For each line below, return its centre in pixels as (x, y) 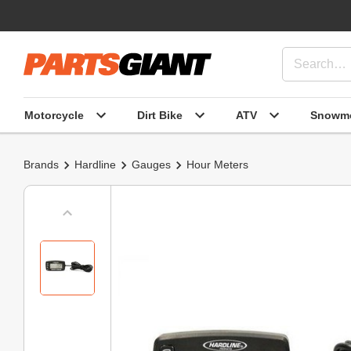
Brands (41, 165)
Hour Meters (217, 165)
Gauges (151, 165)
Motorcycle (54, 115)
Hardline (95, 165)
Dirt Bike (160, 115)
